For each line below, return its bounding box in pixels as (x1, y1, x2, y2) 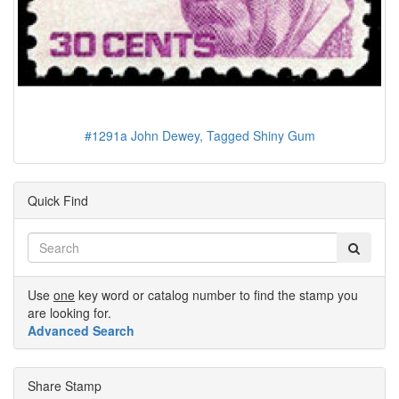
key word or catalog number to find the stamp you (75, 285, 358, 304)
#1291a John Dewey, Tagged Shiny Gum (84, 126, 315, 144)
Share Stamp (28, 376, 102, 395)
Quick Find (28, 191, 88, 209)
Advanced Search (28, 321, 134, 339)
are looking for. (28, 303, 111, 322)
